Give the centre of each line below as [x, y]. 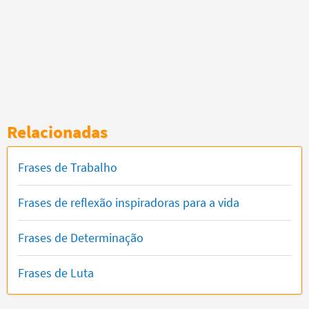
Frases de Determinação [81, 238]
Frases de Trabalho [68, 168]
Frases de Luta [56, 273]
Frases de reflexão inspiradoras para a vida [129, 203]
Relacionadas [57, 132]
